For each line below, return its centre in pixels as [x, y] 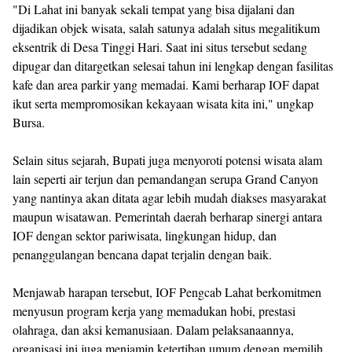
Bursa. [29, 123]
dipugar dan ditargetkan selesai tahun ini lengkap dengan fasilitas [173, 66]
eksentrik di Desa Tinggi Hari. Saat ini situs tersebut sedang [160, 47]
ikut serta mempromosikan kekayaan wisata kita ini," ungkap [163, 104]
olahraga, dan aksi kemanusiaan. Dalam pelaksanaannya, [153, 330]
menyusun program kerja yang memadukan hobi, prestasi [154, 311]
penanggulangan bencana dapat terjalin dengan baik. [142, 255]
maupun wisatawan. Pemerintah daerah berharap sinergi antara [167, 217]
